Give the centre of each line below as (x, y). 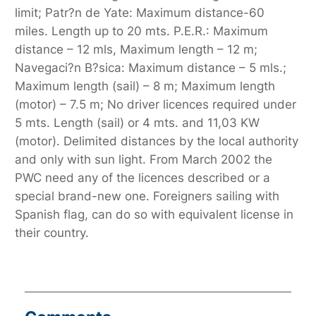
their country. (52, 233)
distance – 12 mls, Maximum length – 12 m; (136, 50)
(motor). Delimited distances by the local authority (157, 141)
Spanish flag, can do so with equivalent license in (154, 215)
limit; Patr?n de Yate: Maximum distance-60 (140, 13)
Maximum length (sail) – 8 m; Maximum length (145, 86)
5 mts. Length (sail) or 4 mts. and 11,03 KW (138, 123)
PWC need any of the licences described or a (143, 178)
